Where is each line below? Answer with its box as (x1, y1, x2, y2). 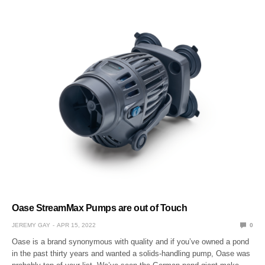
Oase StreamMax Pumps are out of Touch (12, 202, 188, 213)
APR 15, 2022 (57, 221, 96, 228)
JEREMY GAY (12, 221, 50, 228)
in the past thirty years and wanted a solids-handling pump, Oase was (12, 248, 251, 258)
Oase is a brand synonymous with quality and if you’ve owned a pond (12, 237, 250, 246)
